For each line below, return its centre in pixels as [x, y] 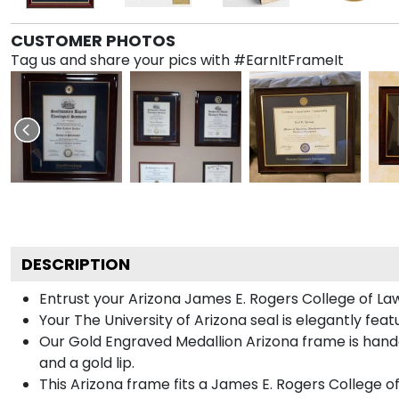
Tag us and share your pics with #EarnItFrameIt [177, 60]
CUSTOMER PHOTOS [93, 40]
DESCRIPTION [76, 264]
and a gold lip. [87, 362]
